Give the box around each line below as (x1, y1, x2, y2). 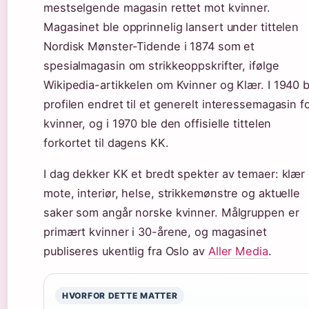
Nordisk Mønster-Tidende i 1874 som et (43, 39, 255, 53)
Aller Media (208, 243, 268, 258)
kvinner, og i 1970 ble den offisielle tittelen (43, 116, 272, 130)
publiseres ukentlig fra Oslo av (43, 243, 208, 258)
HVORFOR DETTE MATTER (62, 290, 178, 301)
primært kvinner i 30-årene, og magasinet (43, 224, 267, 239)
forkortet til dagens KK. (43, 135, 169, 150)
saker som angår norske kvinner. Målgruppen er (43, 205, 299, 219)
